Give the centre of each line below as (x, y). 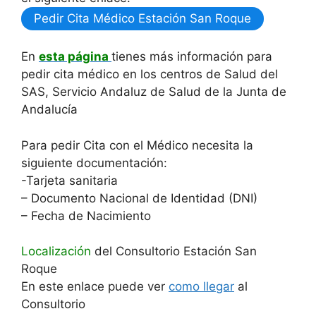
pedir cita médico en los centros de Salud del (150, 74)
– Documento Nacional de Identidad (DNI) (139, 198)
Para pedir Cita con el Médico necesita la (137, 145)
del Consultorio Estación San (174, 251)
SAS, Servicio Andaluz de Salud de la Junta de (154, 92)
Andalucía (49, 109)
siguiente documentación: (94, 163)
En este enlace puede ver (95, 286)
